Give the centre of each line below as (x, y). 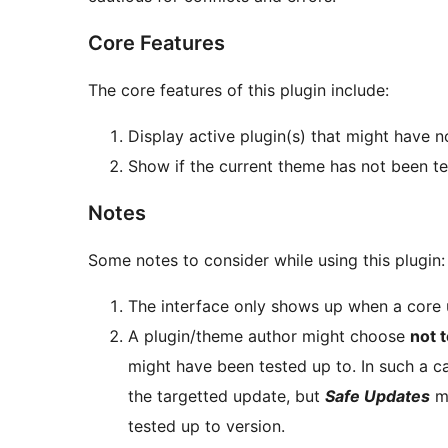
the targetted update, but (226, 396)
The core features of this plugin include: (238, 90)
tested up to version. (206, 426)
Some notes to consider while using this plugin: (266, 260)
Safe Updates (377, 396)
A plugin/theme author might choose (269, 336)
